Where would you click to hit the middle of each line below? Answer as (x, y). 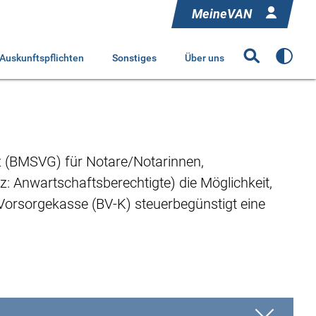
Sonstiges (134, 58)
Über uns (205, 58)
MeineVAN (222, 14)
